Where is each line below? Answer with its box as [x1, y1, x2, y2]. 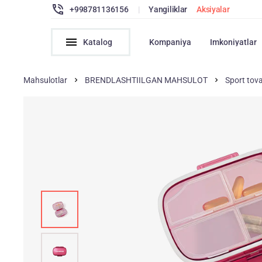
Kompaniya [149, 37, 192, 47]
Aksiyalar [196, 4, 230, 14]
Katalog [83, 37, 113, 47]
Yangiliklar [149, 4, 188, 14]
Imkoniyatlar [210, 37, 257, 47]
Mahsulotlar [23, 75, 68, 85]
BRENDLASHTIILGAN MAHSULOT [85, 75, 208, 85]
